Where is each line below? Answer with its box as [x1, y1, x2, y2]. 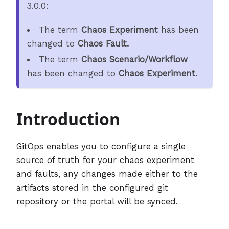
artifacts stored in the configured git [16, 182, 168, 193]
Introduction [16, 107, 120, 130]
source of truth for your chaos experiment [16, 154, 194, 165]
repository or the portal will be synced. [16, 196, 178, 207]
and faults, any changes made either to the [16, 168, 198, 179]
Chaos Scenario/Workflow [81, 54, 188, 64]
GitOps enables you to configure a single [16, 141, 186, 151]
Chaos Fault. [78, 38, 129, 49]
